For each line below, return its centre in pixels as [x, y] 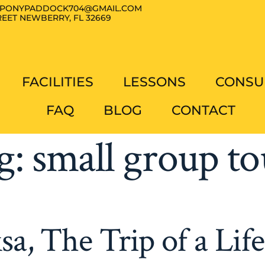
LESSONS [154, 82]
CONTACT [204, 110]
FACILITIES [57, 82]
